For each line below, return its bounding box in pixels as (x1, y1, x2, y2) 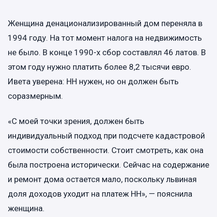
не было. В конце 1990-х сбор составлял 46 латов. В (8, 47, 206, 58)
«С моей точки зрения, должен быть (8, 116, 144, 126)
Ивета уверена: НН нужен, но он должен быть (8, 77, 179, 87)
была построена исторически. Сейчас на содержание (8, 159, 209, 170)
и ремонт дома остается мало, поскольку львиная (8, 174, 197, 184)
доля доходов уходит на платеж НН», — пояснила (8, 188, 192, 199)
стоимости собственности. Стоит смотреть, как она (8, 145, 203, 155)
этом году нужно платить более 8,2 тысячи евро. (8, 62, 191, 72)
